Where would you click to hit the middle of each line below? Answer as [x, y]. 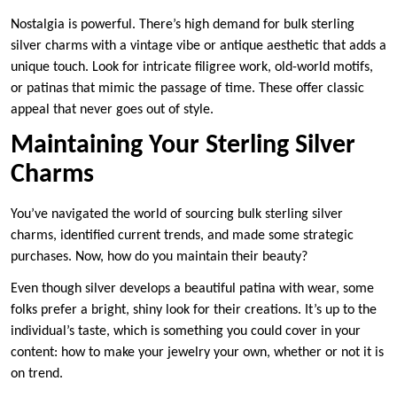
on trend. [39, 374]
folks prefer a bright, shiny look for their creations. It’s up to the [194, 310]
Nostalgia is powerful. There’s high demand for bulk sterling [183, 24]
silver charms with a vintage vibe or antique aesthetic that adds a [198, 46]
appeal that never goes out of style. [114, 109]
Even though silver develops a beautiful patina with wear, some [192, 288]
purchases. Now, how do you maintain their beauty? [161, 257]
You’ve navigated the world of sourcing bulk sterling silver [177, 214]
